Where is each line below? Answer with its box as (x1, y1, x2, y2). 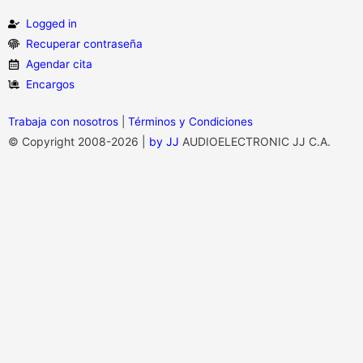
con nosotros (47, 115, 118, 129)
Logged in (26, 17, 78, 31)
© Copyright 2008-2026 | (8, 135, 149, 149)
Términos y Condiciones (128, 115, 253, 129)
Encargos (26, 78, 75, 92)
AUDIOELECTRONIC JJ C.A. (179, 135, 331, 149)
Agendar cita (26, 58, 93, 71)
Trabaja (8, 115, 47, 129)
